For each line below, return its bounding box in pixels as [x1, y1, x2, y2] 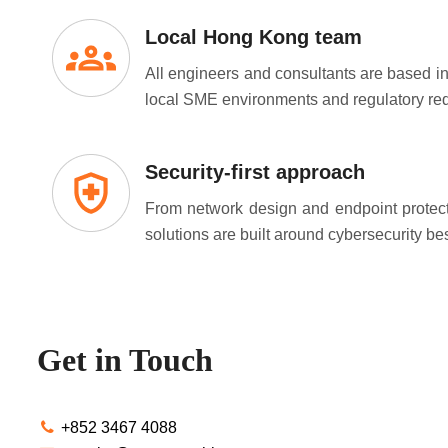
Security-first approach [145, 160, 365, 183]
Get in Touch [37, 341, 213, 378]
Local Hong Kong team [145, 25, 362, 48]
